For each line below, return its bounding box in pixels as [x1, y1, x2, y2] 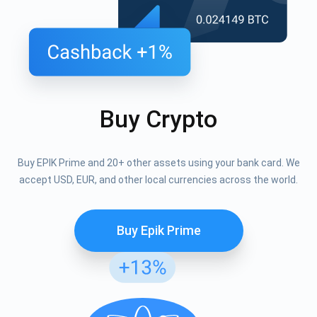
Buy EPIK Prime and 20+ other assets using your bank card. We [17, 157, 300, 169]
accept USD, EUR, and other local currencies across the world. [19, 174, 298, 186]
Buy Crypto [100, 105, 217, 134]
